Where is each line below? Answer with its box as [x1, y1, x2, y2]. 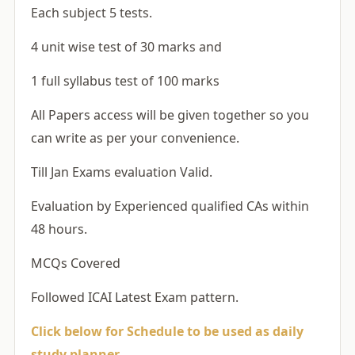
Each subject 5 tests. [31, 4, 152, 21]
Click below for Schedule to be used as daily [31, 323, 303, 340]
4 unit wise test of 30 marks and [31, 38, 222, 55]
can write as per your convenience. [31, 129, 239, 147]
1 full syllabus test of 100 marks [31, 72, 219, 90]
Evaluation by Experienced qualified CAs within [31, 197, 309, 215]
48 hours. [31, 220, 87, 238]
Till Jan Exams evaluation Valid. [31, 163, 212, 181]
